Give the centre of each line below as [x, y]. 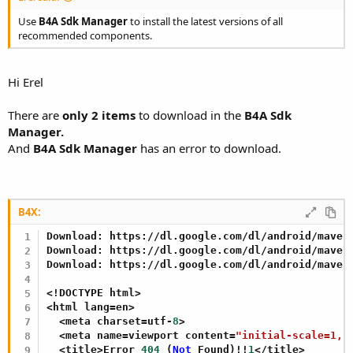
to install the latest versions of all [205, 21]
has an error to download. [209, 148]
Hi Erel [26, 82]
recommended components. [85, 35]
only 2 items [99, 115]
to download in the [190, 115]
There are [35, 115]
